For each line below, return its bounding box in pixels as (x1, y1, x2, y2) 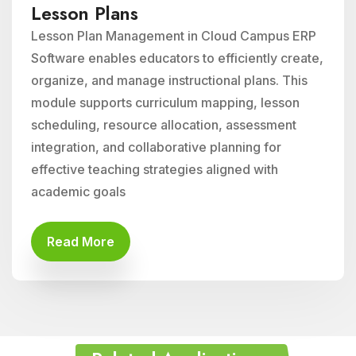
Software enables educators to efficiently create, (31, 50, 323, 66)
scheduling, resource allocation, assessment (31, 117, 296, 133)
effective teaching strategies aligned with (31, 161, 278, 177)
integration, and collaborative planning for (31, 139, 281, 155)
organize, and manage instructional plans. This (31, 72, 308, 88)
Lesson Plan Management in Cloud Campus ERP (31, 28, 316, 44)
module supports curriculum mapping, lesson (31, 95, 300, 110)
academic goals (31, 184, 126, 199)
